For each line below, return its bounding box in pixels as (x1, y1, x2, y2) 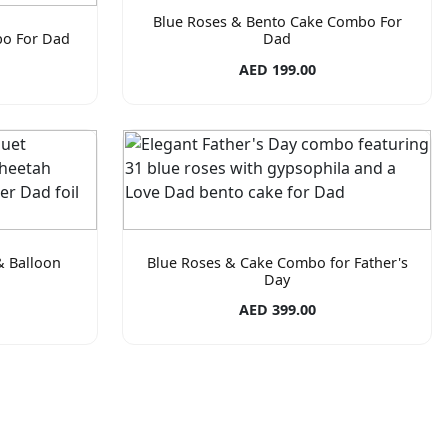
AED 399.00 (238, 299, 316, 319)
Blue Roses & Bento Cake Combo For (152, 12, 402, 32)
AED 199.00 (238, 59, 316, 79)
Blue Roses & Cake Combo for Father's (146, 252, 408, 272)
